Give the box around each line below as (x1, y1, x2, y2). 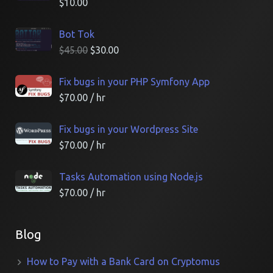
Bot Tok (59, 29, 94, 40)
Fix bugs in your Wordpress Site (59, 124, 198, 135)
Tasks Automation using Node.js (59, 171, 203, 182)
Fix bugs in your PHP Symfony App (59, 76, 210, 87)
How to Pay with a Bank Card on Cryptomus (27, 256, 221, 267)
